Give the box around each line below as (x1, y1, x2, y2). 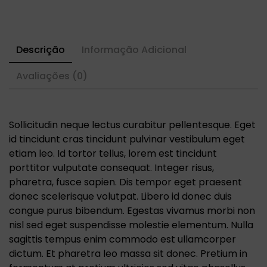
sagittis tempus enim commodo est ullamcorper (9, 232, 236, 247)
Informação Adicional (82, 43, 187, 57)
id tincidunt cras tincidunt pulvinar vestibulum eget (9, 132, 245, 147)
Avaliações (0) (16, 69, 88, 83)
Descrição (16, 43, 65, 57)
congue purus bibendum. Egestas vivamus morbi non (9, 204, 255, 218)
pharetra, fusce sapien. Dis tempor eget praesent (9, 175, 242, 190)
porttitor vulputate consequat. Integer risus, (9, 161, 214, 175)
